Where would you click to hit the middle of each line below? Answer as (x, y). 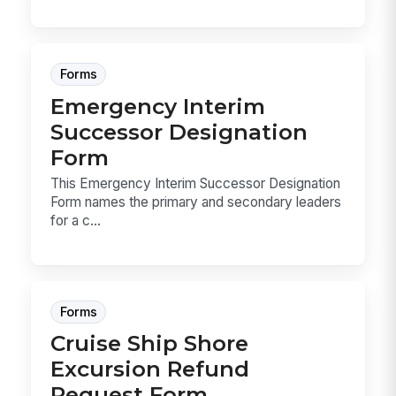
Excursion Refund (150, 369)
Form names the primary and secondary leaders (196, 202)
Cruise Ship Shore (150, 343)
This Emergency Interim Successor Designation (196, 184)
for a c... (76, 221)
